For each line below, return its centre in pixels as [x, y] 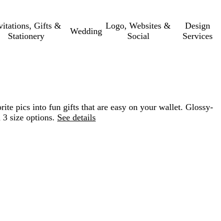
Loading [69, 193]
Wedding [86, 31]
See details [76, 117]
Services [198, 36]
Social [138, 36]
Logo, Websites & [138, 26]
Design [198, 26]
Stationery [26, 36]
